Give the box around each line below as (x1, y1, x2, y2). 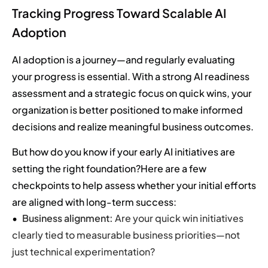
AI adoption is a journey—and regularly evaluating (12, 53, 235, 66)
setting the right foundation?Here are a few (12, 162, 206, 175)
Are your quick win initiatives (113, 212, 243, 225)
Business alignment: (22, 212, 113, 225)
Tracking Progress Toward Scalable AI (12, 5, 226, 20)
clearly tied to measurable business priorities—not (12, 229, 240, 242)
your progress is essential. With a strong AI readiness (12, 69, 249, 83)
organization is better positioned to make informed (12, 103, 243, 116)
